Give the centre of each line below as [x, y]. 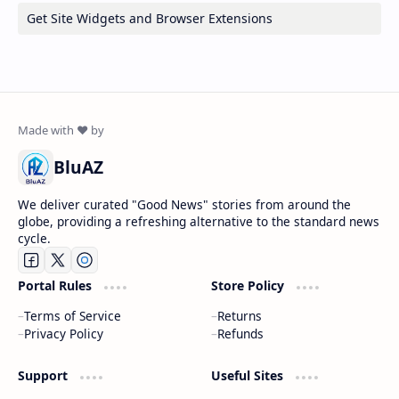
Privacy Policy [64, 334]
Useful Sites [248, 376]
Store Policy [249, 286]
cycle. [34, 239]
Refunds [240, 334]
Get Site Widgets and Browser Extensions [150, 19]
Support [45, 376]
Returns [239, 316]
